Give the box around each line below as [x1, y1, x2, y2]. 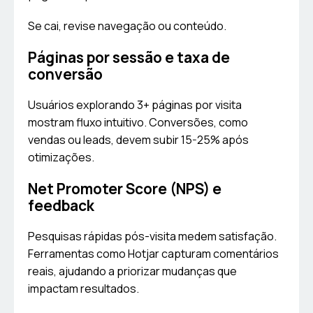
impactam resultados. [28, 281, 139, 297]
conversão [28, 64, 103, 85]
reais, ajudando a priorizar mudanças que [28, 263, 237, 279]
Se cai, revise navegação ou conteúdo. [28, 18, 226, 34]
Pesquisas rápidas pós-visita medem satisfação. [28, 228, 277, 245]
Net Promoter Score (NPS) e [28, 179, 221, 199]
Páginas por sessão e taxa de [28, 48, 230, 68]
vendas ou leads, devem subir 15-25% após [28, 132, 249, 148]
